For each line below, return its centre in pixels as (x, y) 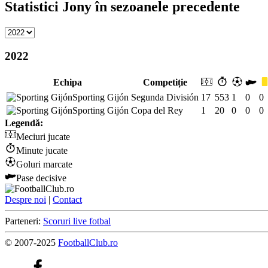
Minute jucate (42, 150)
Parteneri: (24, 221)
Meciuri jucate (43, 136)
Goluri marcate (44, 164)
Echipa (68, 82)
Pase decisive (41, 178)
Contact (67, 199)
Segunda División (165, 97)
